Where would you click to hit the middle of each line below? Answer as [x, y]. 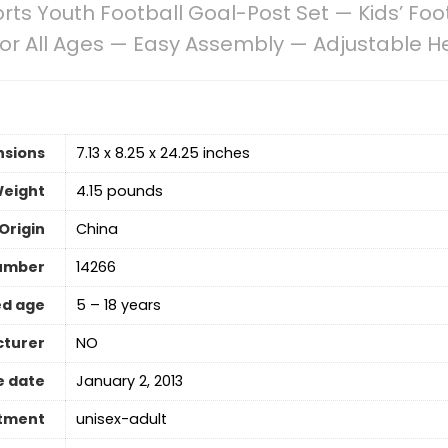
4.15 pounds [119, 191]
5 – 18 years [118, 305]
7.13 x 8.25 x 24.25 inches [162, 153]
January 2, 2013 [129, 381]
